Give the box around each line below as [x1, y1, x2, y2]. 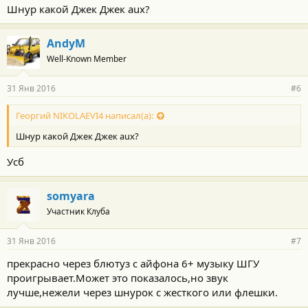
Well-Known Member [47, 52, 126, 65]
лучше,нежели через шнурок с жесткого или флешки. [7, 285, 278, 300]
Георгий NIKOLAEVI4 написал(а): [16, 109, 153, 122]
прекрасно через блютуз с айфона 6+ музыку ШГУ [7, 256, 259, 271]
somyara [47, 188, 95, 204]
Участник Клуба [47, 206, 110, 218]
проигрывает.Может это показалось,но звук [7, 271, 228, 285]
